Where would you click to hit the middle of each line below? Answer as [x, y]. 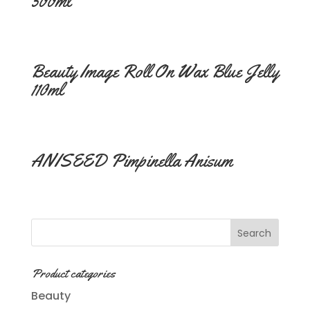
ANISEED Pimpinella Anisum [131, 161]
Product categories [73, 273]
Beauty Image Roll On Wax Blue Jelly [155, 72]
